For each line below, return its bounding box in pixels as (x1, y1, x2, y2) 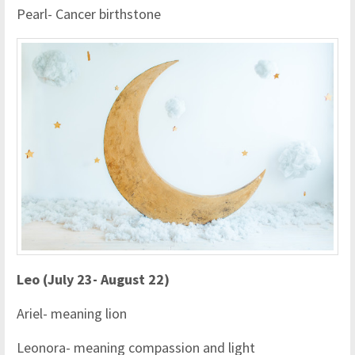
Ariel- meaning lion (17, 304, 127, 323)
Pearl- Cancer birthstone (17, 4, 161, 23)
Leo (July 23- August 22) (17, 270, 170, 289)
